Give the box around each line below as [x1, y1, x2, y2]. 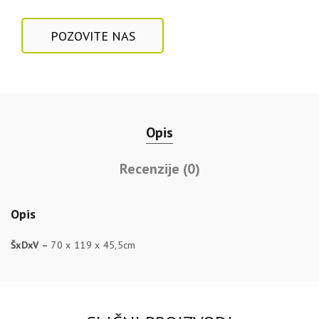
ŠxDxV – [11, 239, 51, 252]
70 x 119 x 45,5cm [51, 239, 136, 252]
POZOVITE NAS [50, 28, 135, 45]
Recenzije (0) [119, 159, 200, 179]
